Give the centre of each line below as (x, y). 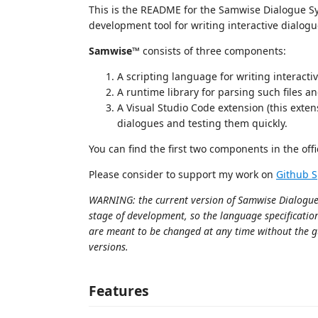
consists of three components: (213, 51)
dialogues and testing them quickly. (202, 123)
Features (119, 290)
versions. (109, 247)
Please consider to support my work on (182, 174)
